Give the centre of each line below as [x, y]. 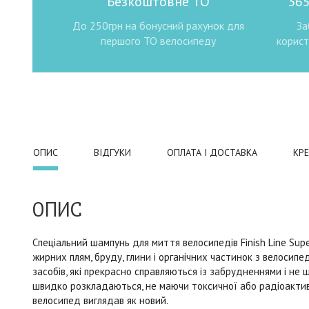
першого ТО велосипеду [158, 40]
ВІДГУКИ [112, 152]
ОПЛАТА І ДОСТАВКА [212, 152]
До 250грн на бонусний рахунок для [158, 25]
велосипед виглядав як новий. [100, 300]
